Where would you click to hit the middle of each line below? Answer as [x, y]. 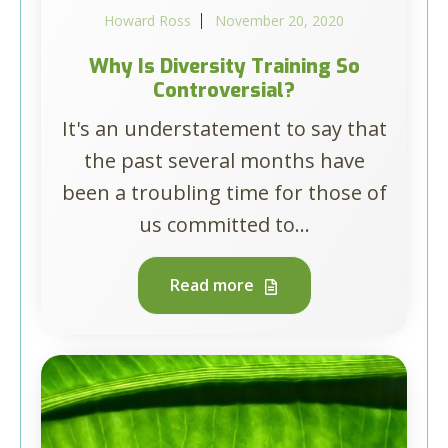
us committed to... [224, 224]
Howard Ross [147, 20]
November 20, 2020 [279, 20]
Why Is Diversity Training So [224, 66]
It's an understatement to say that [224, 128]
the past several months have [224, 160]
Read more [213, 285]
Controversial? [224, 90]
